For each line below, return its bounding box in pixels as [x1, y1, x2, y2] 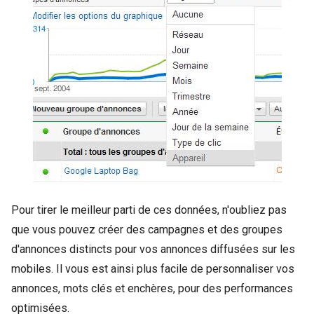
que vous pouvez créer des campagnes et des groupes [11, 223, 282, 236]
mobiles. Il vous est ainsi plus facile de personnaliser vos [11, 262, 294, 275]
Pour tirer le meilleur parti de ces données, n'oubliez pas [11, 203, 287, 217]
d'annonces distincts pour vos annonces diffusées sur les [11, 243, 295, 256]
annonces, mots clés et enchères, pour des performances [11, 282, 293, 295]
